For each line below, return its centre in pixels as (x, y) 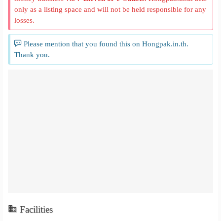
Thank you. (32, 55)
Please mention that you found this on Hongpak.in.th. (105, 44)
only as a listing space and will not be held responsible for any (110, 9)
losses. (25, 20)
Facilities (35, 209)
